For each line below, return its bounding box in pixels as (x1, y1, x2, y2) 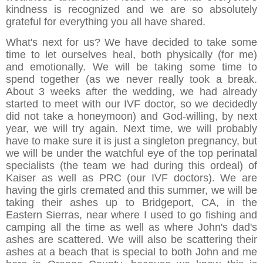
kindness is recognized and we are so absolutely (6, 4, 257, 16)
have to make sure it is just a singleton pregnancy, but (6, 135, 257, 147)
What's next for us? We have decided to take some (6, 36, 257, 49)
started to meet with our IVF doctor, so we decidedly (6, 98, 257, 110)
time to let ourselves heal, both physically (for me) (6, 49, 257, 61)
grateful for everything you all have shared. (6, 16, 205, 28)
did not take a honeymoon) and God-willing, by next (6, 110, 257, 123)
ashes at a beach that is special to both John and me (6, 246, 257, 258)
